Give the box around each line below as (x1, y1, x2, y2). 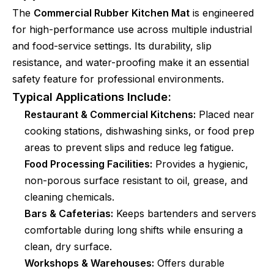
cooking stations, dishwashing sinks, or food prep (24, 125, 254, 137)
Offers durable (154, 257, 224, 269)
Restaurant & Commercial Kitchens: (24, 108, 196, 120)
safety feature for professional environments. (12, 73, 224, 85)
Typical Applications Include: (12, 90, 171, 104)
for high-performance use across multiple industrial (12, 23, 252, 35)
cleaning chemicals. (24, 191, 114, 203)
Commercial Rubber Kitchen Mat (34, 7, 190, 19)
